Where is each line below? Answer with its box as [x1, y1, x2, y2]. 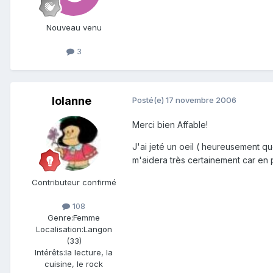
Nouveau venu [46, 23, 102, 33]
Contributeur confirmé [31, 177, 116, 187]
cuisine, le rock [44, 258, 103, 269]
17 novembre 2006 [166, 94, 236, 105]
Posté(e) [132, 94, 166, 105]
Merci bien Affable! [132, 119, 208, 130]
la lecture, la [65, 247, 113, 257]
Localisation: [35, 224, 83, 234]
